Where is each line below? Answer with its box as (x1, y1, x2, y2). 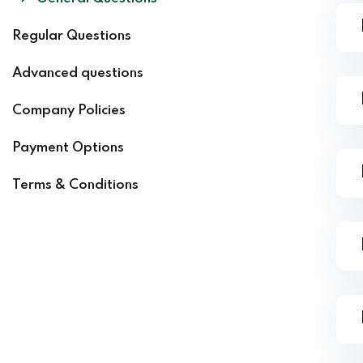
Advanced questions (12, 66, 143, 80)
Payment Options (12, 140, 124, 155)
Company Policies (12, 103, 126, 117)
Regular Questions (12, 28, 131, 43)
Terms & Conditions (12, 177, 139, 192)
